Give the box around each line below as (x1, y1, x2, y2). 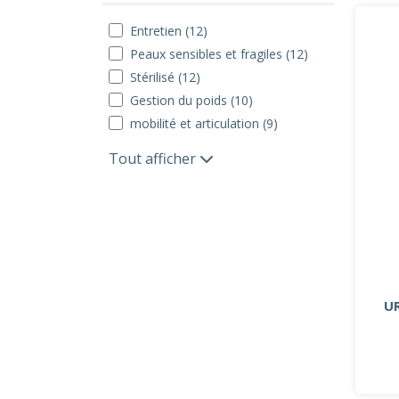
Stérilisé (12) (130, 68, 200, 85)
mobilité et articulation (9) (130, 114, 278, 132)
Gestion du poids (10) (130, 91, 253, 109)
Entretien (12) (130, 21, 208, 39)
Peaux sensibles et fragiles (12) (130, 45, 308, 62)
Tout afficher (109, 148, 199, 168)
